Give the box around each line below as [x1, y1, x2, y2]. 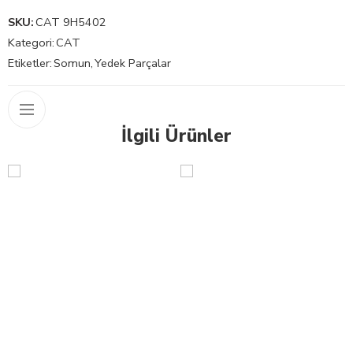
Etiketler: [8, 54, 52, 71]
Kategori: [8, 34, 54, 50]
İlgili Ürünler [121, 123, 232, 148]
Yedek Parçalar [95, 54, 171, 71]
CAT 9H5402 [35, 13, 106, 30]
